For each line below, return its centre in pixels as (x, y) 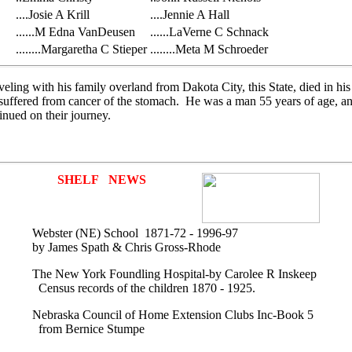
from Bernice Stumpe (88, 329)
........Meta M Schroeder (209, 49)
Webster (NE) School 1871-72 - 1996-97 (137, 233)
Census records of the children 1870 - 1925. (144, 288)
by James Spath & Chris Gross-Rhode (126, 247)
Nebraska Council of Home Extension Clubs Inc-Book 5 (173, 315)
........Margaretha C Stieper (81, 49)
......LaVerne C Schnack (209, 32)
